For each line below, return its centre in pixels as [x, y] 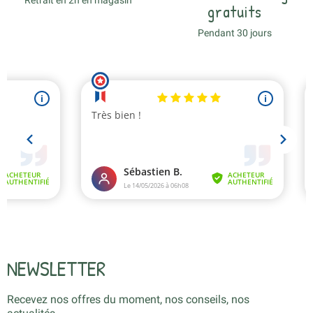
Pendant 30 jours [235, 32]
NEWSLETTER [56, 268]
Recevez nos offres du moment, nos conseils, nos [128, 299]
